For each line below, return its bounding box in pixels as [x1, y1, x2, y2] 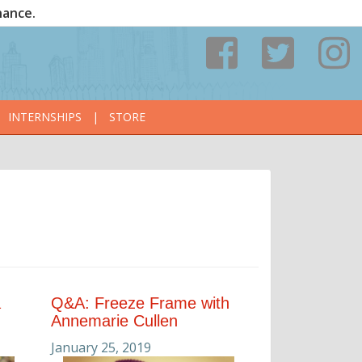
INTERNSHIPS [7, 109, 82, 125]
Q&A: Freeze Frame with [51, 294, 229, 313]
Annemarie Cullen [51, 312, 178, 330]
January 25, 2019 [51, 339, 151, 357]
